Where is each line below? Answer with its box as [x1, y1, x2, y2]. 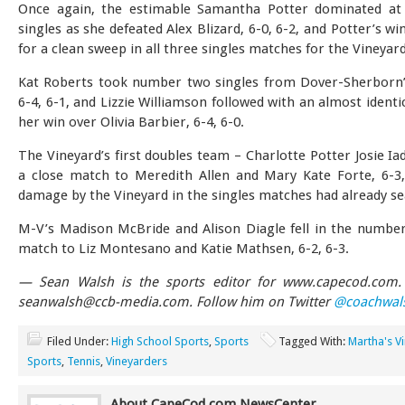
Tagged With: [278, 334, 348, 348]
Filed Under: [47, 334, 111, 348]
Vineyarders [106, 354, 167, 368]
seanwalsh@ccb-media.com [18, 294, 189, 310]
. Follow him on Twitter [189, 294, 330, 310]
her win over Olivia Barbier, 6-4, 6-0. [18, 114, 244, 130]
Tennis [67, 354, 100, 368]
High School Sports [111, 334, 209, 348]
